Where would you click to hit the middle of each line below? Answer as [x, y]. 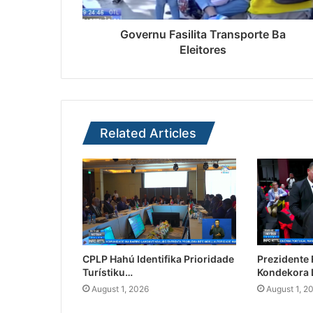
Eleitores [203, 50]
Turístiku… [108, 272]
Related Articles [148, 133]
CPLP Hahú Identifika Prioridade [158, 259]
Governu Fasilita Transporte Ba [203, 35]
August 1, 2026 [120, 289]
